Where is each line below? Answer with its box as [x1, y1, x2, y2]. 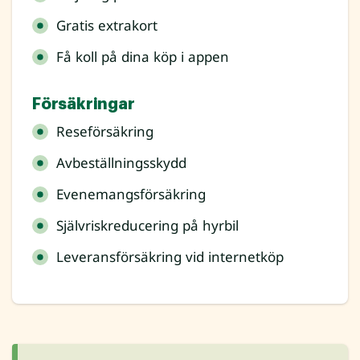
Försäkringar [32, 96, 135, 113]
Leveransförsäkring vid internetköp [56, 247, 284, 267]
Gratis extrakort [56, 16, 157, 35]
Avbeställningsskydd [56, 153, 186, 173]
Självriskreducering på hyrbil [56, 216, 239, 235]
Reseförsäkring [56, 122, 153, 141]
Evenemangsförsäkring [56, 185, 206, 204]
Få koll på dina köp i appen [56, 47, 229, 67]
